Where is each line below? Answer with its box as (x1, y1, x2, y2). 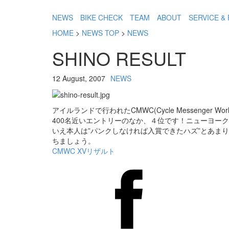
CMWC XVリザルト (52, 146, 115, 156)
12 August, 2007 (52, 73, 105, 83)
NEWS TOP (82, 28, 119, 38)
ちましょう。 (52, 135, 95, 146)
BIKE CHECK (80, 12, 123, 22)
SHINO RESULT (52, 45, 186, 71)
